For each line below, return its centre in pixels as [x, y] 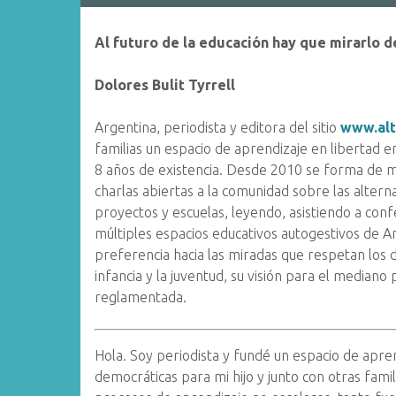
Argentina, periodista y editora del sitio [218, 127]
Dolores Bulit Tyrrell [165, 85]
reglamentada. [141, 297]
